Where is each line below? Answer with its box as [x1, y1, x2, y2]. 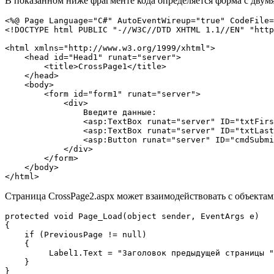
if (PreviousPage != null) [5, 229, 181, 239]
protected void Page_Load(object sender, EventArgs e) [5, 211, 259, 221]
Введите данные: [5, 107, 215, 117]
